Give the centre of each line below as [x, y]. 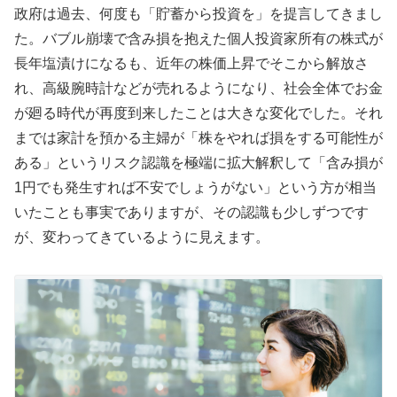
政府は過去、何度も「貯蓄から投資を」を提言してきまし [198, 13]
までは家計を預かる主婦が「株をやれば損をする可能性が [198, 137]
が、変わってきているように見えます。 [142, 237]
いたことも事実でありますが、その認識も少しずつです [191, 212]
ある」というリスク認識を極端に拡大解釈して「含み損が [198, 162]
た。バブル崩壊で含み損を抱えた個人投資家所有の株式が [198, 38]
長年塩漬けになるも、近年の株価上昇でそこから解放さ [191, 63]
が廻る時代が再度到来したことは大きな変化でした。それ [198, 113]
